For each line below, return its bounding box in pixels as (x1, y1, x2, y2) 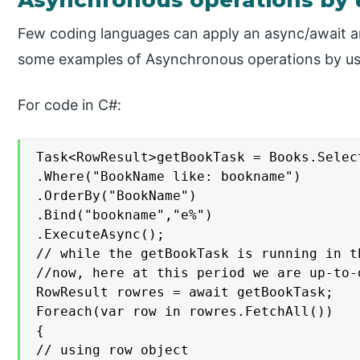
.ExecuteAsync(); (36, 227, 166, 243)
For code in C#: (18, 96, 122, 114)
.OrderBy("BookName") (36, 188, 198, 204)
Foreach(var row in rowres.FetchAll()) (36, 304, 334, 320)
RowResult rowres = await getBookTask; (36, 284, 334, 301)
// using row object (36, 342, 190, 358)
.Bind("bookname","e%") (36, 207, 214, 223)
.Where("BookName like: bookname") (36, 169, 302, 185)
